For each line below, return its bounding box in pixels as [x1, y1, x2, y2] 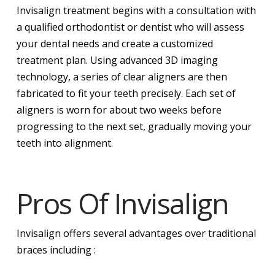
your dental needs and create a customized [16, 37, 213, 51]
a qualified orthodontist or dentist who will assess [16, 20, 244, 34]
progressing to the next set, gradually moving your [16, 120, 252, 134]
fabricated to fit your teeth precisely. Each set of [16, 87, 236, 101]
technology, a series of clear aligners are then [16, 70, 227, 84]
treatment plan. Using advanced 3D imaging [16, 53, 218, 68]
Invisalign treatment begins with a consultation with [16, 4, 256, 18]
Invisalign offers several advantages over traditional [16, 227, 256, 241]
